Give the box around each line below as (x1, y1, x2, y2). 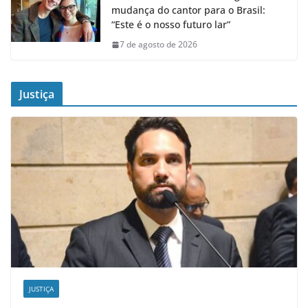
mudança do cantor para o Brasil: (111, 3, 265, 17)
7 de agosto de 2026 (120, 38, 197, 51)
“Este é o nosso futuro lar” (111, 18, 230, 32)
